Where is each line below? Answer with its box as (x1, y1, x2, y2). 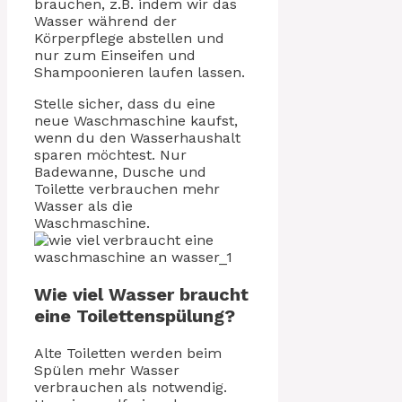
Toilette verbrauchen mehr (34, 179, 220, 197)
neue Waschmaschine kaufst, (34, 111, 238, 129)
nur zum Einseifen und (34, 46, 196, 64)
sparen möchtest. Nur (34, 145, 187, 163)
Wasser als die (34, 197, 133, 214)
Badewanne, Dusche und (34, 162, 206, 180)
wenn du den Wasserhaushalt (34, 128, 240, 146)
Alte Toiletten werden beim (34, 344, 222, 362)
